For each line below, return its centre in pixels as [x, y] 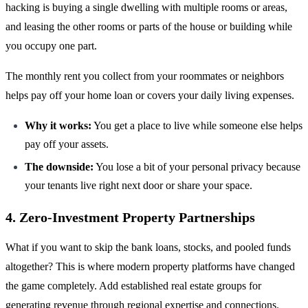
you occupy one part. [51, 45]
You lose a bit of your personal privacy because [197, 166]
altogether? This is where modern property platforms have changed [150, 266]
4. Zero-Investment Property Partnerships [130, 217]
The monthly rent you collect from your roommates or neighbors [145, 76]
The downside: [59, 166]
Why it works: [58, 125]
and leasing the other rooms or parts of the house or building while [149, 26]
